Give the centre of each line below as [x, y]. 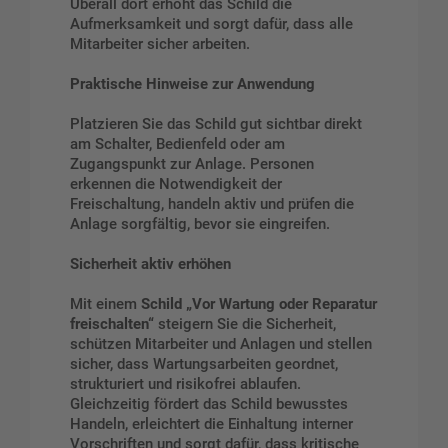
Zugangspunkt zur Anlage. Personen [192, 164]
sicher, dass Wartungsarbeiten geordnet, [204, 363]
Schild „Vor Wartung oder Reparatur [259, 303]
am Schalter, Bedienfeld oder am [177, 144]
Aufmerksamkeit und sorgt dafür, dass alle [211, 24]
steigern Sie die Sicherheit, [245, 323]
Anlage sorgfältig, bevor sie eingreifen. [200, 224]
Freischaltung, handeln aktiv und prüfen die [212, 204]
